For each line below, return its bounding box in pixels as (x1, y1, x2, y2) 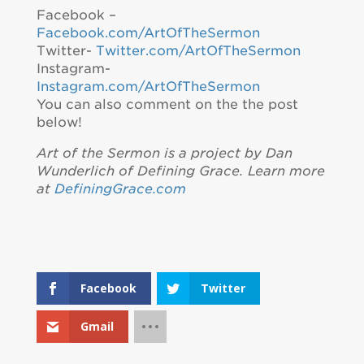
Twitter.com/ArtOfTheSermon (95, 43, 301, 58)
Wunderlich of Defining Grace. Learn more (36, 163, 325, 179)
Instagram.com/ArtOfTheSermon (36, 79, 260, 94)
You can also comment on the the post (36, 97, 298, 112)
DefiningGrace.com (54, 181, 186, 197)
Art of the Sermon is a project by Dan (36, 145, 292, 161)
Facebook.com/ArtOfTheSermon (36, 25, 260, 41)
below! (36, 115, 82, 130)
